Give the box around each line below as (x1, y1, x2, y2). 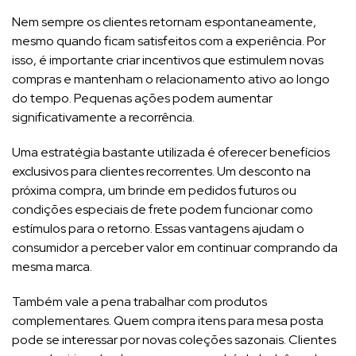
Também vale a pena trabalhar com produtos (12, 292, 267, 310)
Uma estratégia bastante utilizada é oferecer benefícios (12, 143, 330, 161)
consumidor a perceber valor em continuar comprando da (12, 238, 338, 256)
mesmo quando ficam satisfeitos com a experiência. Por (12, 32, 326, 49)
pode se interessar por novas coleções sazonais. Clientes (12, 331, 336, 348)
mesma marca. (12, 257, 92, 275)
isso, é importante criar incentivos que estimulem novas (12, 51, 323, 68)
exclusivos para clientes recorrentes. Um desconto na (12, 162, 311, 180)
